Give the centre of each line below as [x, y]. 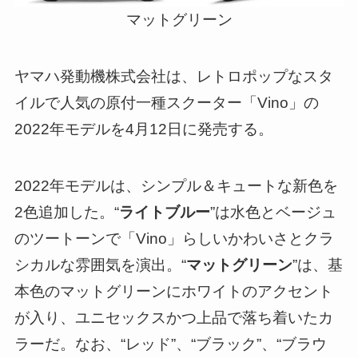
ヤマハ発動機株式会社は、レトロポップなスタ [173, 76]
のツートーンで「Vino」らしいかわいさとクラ [174, 238]
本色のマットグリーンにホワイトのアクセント [173, 291]
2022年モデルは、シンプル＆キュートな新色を [176, 185]
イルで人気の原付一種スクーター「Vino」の [166, 102]
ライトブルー [164, 212]
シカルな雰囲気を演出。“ [100, 265]
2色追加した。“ [66, 212]
